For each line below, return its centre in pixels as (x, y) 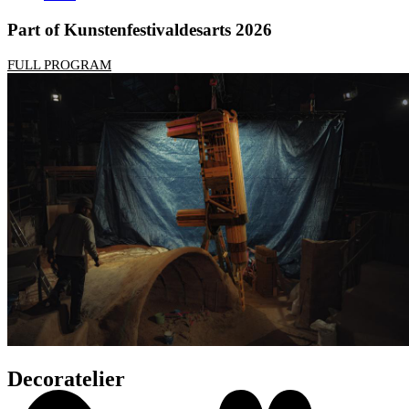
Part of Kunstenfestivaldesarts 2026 (140, 29)
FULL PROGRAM (59, 65)
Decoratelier (66, 378)
